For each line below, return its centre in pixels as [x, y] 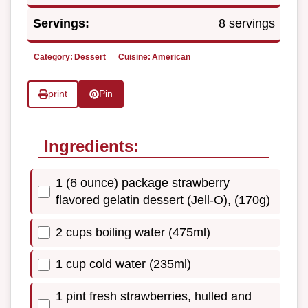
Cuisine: [134, 57]
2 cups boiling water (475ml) [133, 232]
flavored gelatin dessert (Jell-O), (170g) [163, 200]
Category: [53, 57]
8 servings [247, 23]
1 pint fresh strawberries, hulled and [154, 296]
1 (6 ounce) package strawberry [143, 183]
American [171, 57]
